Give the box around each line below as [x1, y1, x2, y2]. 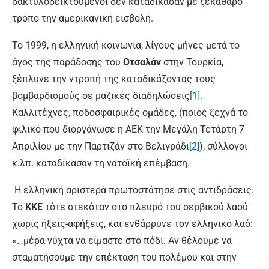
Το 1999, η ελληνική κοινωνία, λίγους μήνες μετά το [12, 40, 240, 51]
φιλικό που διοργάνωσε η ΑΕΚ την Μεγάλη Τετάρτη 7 [12, 124, 244, 135]
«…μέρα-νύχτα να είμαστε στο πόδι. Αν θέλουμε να [12, 235, 232, 246]
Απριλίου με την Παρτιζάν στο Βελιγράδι [12, 141, 189, 152]
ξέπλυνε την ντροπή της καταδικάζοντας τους [12, 73, 216, 85]
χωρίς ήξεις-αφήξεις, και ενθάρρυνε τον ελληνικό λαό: [12, 218, 253, 229]
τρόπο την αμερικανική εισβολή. [12, 13, 153, 24]
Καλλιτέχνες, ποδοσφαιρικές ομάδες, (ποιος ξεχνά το [12, 107, 248, 118]
